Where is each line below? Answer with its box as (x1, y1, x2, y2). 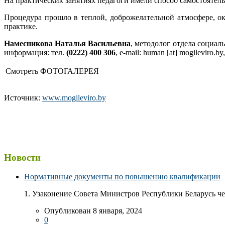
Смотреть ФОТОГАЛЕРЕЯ (6, 66, 99, 75)
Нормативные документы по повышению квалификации (24, 172, 220, 181)
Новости (4, 152, 41, 163)
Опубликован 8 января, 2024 (44, 206, 142, 215)
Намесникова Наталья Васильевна (4, 39, 131, 48)
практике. (4, 22, 38, 31)
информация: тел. (4, 48, 66, 57)
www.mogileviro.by (42, 93, 106, 102)
